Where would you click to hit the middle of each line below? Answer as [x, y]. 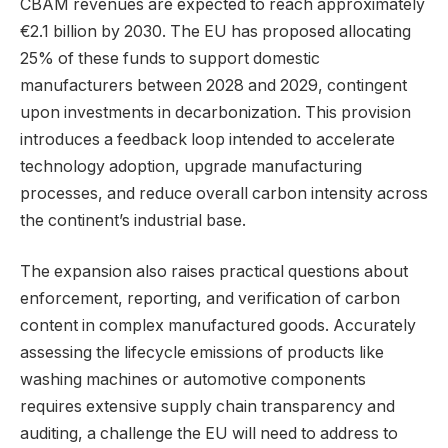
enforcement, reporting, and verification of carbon [210, 299]
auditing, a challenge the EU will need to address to [209, 434]
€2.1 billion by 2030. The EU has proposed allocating [215, 31]
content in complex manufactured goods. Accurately [218, 326]
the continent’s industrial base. [133, 220]
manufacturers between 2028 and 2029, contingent [213, 85]
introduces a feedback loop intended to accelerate [207, 139]
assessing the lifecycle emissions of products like [202, 353]
